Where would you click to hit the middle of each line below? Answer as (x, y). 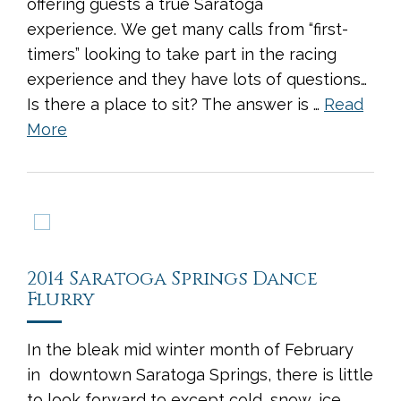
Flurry (61, 300)
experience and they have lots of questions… (197, 80)
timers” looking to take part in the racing (182, 55)
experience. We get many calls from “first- (188, 30)
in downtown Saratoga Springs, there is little (200, 375)
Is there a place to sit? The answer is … (175, 105)
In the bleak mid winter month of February (190, 350)
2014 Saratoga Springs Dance (172, 280)
